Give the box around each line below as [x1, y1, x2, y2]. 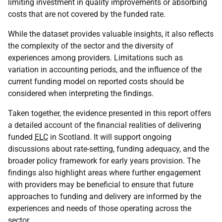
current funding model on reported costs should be [8, 77, 184, 86]
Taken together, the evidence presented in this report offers [8, 109, 211, 118]
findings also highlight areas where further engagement [8, 168, 201, 177]
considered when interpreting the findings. [8, 89, 154, 98]
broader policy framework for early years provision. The [8, 156, 200, 166]
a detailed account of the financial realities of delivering [8, 120, 201, 130]
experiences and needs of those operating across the [8, 204, 191, 213]
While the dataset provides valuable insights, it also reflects [8, 29, 214, 39]
